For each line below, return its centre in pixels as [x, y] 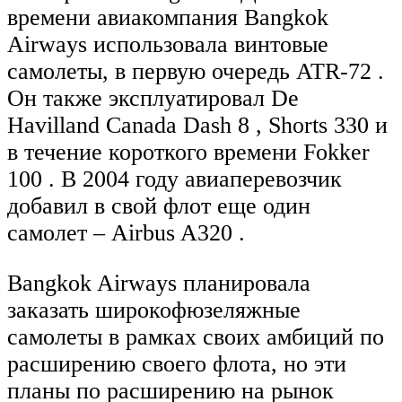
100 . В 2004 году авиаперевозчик [175, 179]
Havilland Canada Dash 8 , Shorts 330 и [197, 126]
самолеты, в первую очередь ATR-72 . [196, 72]
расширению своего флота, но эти [177, 363]
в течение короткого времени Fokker [188, 153]
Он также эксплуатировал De [153, 99]
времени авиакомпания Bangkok [168, 18]
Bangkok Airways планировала [159, 283]
